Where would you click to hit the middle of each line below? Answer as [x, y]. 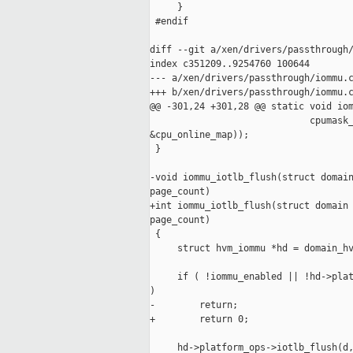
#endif [169, 22]
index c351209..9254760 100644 [230, 64]
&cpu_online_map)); [199, 135]
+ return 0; [199, 320]
